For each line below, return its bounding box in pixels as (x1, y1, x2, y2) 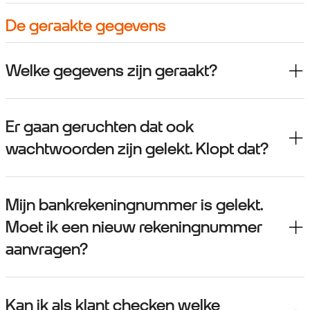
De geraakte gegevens (6, 16, 166, 36)
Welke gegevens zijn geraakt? (6, 61, 217, 81)
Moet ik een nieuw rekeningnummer (6, 217, 262, 237)
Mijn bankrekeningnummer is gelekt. (6, 195, 263, 215)
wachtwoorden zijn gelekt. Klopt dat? (6, 139, 268, 159)
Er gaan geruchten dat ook (6, 117, 194, 137)
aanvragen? (6, 239, 88, 259)
